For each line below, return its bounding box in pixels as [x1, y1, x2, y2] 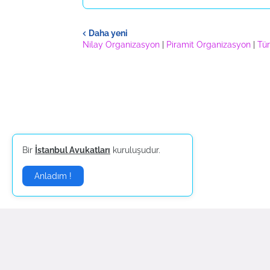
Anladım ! [34, 171, 72, 181]
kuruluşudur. [110, 145, 160, 155]
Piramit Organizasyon [166, 40, 251, 49]
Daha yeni [89, 28, 128, 38]
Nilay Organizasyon [83, 40, 160, 49]
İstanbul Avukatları [35, 145, 110, 155]
